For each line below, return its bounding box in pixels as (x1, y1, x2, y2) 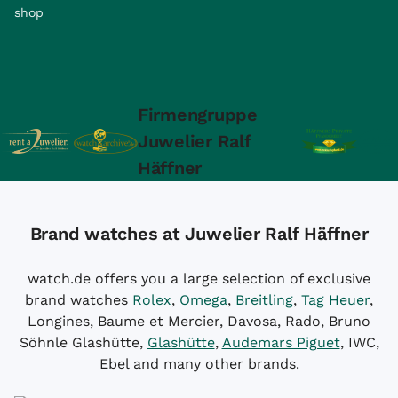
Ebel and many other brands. (99, 354, 299, 372)
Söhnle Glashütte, (19, 333, 147, 351)
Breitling (235, 291, 293, 308)
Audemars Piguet (221, 333, 340, 351)
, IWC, (339, 333, 379, 351)
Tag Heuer (301, 291, 370, 308)
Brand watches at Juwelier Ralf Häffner (29, 222, 369, 244)
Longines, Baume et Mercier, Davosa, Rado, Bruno (28, 312, 370, 330)
